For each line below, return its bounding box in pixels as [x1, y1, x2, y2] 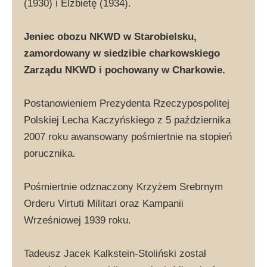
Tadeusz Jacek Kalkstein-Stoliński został [24, 247, 206, 259]
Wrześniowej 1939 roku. [24, 214, 131, 226]
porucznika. [24, 147, 76, 159]
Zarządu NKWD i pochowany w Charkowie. [24, 64, 225, 76]
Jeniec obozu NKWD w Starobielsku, [24, 30, 197, 42]
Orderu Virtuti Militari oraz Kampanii [24, 197, 184, 209]
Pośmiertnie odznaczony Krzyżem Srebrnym [24, 181, 223, 193]
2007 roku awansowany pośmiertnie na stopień [24, 131, 232, 142]
